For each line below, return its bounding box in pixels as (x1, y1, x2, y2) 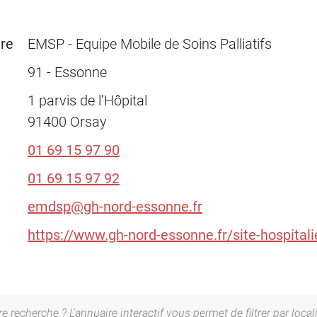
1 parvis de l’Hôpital (28, 92, 147, 109)
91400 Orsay (28, 113, 107, 130)
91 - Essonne (28, 64, 107, 81)
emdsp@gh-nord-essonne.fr (28, 198, 202, 215)
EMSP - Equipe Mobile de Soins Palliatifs (28, 35, 272, 52)
